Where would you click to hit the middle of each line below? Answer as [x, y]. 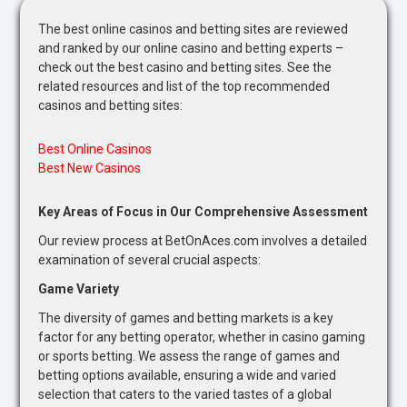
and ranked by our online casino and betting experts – [191, 48]
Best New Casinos [90, 168]
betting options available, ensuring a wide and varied [188, 375]
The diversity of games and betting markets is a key [186, 318]
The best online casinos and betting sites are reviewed [194, 29]
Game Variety [79, 288]
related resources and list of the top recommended [184, 86]
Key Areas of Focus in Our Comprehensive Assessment [203, 211]
